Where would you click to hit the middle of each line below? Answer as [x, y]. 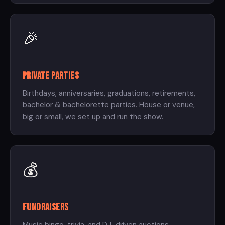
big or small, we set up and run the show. [93, 117]
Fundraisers [46, 208]
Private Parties [51, 76]
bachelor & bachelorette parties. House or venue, [109, 105]
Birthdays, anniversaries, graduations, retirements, [109, 94]
